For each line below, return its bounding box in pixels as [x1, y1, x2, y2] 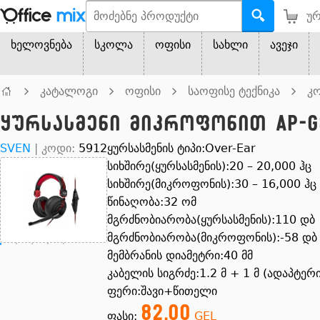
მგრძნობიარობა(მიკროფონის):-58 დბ [107, 231, 317, 244]
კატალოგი [40, 84, 98, 98]
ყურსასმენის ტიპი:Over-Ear [107, 141, 256, 155]
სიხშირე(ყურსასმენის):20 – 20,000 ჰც [107, 159, 311, 173]
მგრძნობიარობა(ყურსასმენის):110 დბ [107, 213, 315, 226]
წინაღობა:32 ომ [107, 195, 196, 209]
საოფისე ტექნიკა [188, 84, 280, 98]
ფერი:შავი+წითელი [107, 284, 217, 298]
